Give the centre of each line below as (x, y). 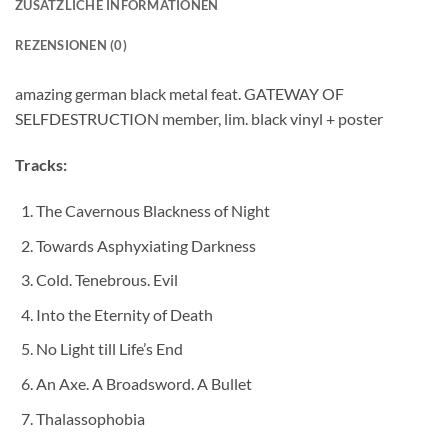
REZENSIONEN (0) (71, 45)
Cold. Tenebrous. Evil (106, 280)
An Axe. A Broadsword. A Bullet (143, 383)
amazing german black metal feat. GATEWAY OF (179, 94)
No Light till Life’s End (109, 349)
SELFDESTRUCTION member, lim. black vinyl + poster (199, 119)
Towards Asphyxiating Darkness (145, 245)
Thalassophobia (90, 418)
